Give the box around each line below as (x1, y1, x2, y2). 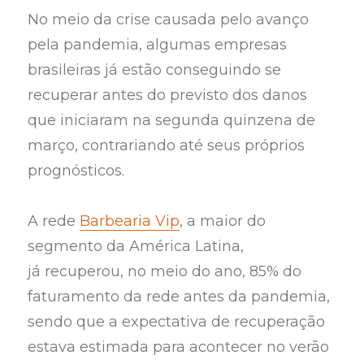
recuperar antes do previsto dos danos (28, 85, 308, 104)
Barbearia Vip (80, 212, 180, 231)
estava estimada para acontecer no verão (28, 338, 330, 357)
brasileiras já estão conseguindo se (28, 60, 282, 79)
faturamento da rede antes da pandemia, (28, 288, 331, 306)
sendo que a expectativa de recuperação (28, 313, 326, 331)
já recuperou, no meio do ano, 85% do (28, 262, 302, 281)
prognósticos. (28, 161, 125, 180)
